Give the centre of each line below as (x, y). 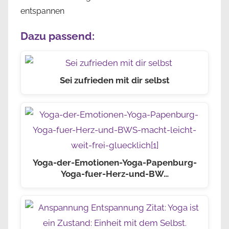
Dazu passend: (58, 36)
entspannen (42, 11)
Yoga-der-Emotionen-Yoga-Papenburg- (114, 162)
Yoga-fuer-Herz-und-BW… (114, 174)
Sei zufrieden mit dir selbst (114, 81)
